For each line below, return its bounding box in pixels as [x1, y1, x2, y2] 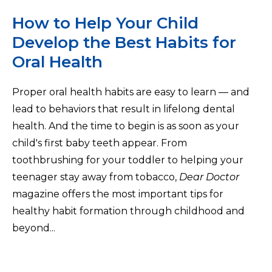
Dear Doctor [179, 171, 239, 183]
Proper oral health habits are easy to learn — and [12, 86, 250, 98]
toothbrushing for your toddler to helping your [12, 154, 243, 166]
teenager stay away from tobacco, [12, 171, 179, 183]
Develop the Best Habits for [12, 33, 236, 53]
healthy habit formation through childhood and [12, 205, 245, 217]
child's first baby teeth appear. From [12, 137, 187, 149]
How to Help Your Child [12, 13, 199, 33]
